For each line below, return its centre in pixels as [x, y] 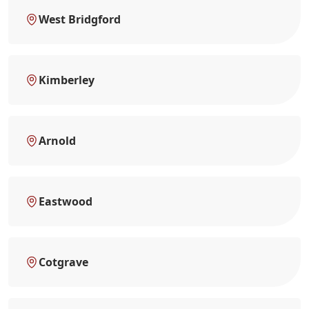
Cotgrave [63, 262]
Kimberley [67, 80]
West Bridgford [80, 19]
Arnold [57, 140]
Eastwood [66, 201]
